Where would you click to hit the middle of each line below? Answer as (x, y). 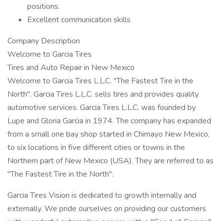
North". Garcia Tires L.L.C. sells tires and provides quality (103, 94)
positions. (43, 6)
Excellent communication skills (79, 20)
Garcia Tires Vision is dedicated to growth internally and (102, 195)
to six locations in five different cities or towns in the (96, 147)
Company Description (44, 41)
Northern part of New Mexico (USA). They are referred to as (110, 161)
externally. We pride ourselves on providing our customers (107, 209)
